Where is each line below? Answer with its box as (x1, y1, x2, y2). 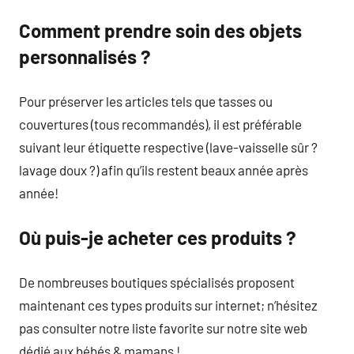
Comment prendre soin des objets (19, 19, 302, 42)
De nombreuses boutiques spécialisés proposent (19, 273, 295, 290)
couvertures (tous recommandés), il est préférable (19, 115, 302, 132)
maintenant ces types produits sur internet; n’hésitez (19, 296, 318, 313)
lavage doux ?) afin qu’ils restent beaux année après (19, 161, 308, 178)
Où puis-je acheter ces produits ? (19, 226, 296, 249)
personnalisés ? (19, 45, 151, 68)
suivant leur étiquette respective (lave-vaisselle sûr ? (19, 138, 318, 155)
